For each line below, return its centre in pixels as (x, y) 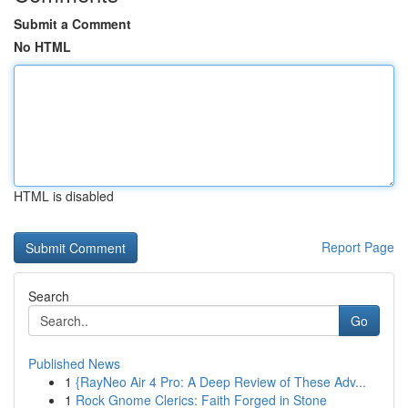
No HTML (42, 46)
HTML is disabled (64, 196)
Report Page (358, 247)
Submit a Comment (72, 24)
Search (49, 296)
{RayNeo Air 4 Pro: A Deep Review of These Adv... (221, 382)
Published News (74, 363)
